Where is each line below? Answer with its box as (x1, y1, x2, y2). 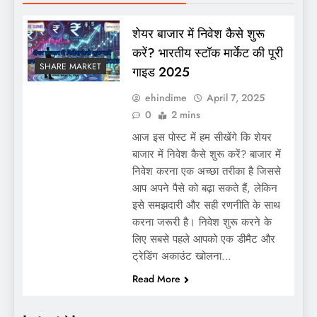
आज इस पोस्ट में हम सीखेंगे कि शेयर (132, 129, 272, 145)
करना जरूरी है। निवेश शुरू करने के (132, 214, 272, 230)
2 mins (171, 107, 200, 122)
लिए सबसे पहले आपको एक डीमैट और (132, 231, 275, 247)
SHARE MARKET (40, 60, 101, 74)
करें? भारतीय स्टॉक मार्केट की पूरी (132, 42, 283, 62)
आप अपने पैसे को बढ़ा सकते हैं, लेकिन (132, 180, 277, 196)
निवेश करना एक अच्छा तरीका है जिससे (132, 163, 281, 179)
